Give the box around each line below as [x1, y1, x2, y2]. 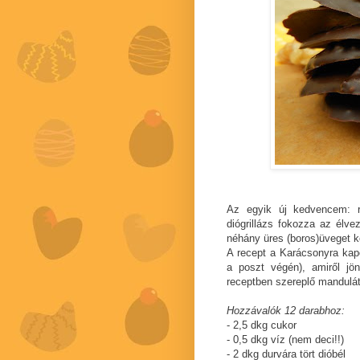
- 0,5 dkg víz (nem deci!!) [227, 333, 344, 346]
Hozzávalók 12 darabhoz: [227, 305, 345, 317]
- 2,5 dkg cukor [227, 319, 297, 332]
